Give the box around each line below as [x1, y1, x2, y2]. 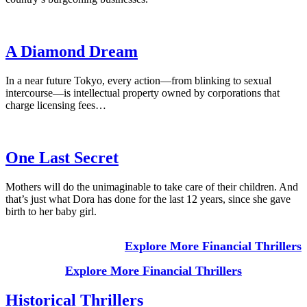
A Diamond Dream [5, 42, 138, 60]
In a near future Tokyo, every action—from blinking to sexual [5, 74, 271, 86]
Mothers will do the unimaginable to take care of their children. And [5, 180, 298, 193]
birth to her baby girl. [5, 205, 97, 217]
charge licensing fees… [5, 99, 106, 111]
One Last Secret [5, 148, 119, 167]
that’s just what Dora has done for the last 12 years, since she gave [5, 193, 291, 205]
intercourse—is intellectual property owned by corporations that [5, 86, 280, 99]
